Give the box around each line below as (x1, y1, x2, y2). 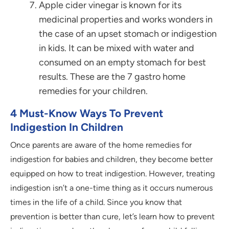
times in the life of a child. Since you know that (10, 197, 182, 208)
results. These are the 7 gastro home (39, 71, 186, 83)
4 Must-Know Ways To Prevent (10, 107, 163, 120)
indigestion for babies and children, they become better (10, 154, 213, 165)
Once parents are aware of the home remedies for (10, 140, 192, 150)
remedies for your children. (39, 85, 148, 97)
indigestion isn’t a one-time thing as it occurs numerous (10, 183, 213, 193)
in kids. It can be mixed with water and (39, 42, 194, 54)
